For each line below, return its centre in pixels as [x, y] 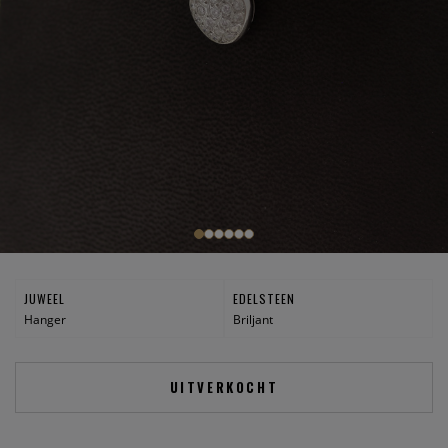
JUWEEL [44, 298]
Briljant [252, 319]
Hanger [44, 319]
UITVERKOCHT [224, 387]
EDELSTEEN [263, 298]
